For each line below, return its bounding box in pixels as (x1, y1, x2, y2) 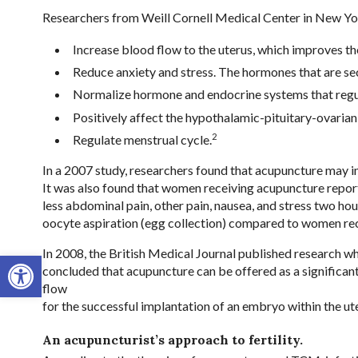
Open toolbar (7, 246, 88, 278)
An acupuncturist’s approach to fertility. (42, 331, 303, 348)
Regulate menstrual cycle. (72, 132, 212, 148)
